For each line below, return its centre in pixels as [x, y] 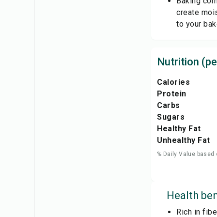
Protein [172, 94]
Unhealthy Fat [184, 140]
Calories [173, 82]
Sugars [171, 117]
